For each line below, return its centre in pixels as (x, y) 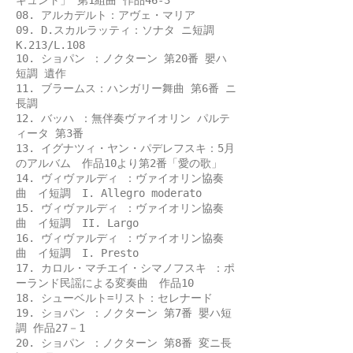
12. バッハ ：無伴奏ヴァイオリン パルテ (123, 118)
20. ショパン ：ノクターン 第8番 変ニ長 (124, 343)
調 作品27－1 (50, 328)
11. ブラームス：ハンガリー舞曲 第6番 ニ (126, 88)
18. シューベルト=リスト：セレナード (114, 298)
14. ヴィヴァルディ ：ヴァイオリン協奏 (120, 178)
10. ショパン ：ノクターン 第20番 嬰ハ (121, 58)
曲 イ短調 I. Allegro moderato (109, 193)
